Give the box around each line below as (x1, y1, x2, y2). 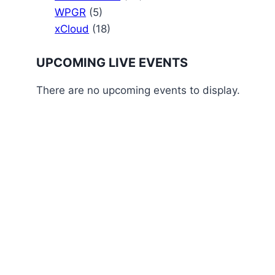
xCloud (55, 23, 90, 35)
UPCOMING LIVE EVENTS (36, 55, 188, 70)
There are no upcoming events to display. (36, 83, 241, 96)
